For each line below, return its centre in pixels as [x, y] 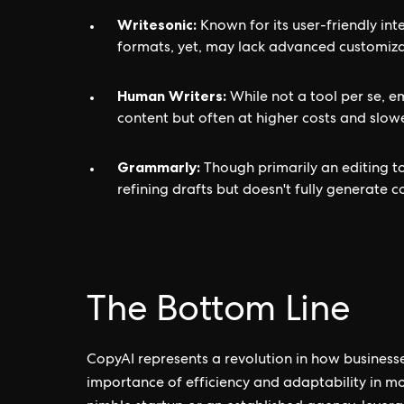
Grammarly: [159, 166]
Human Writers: [172, 95]
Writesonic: [157, 24]
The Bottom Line [219, 312]
